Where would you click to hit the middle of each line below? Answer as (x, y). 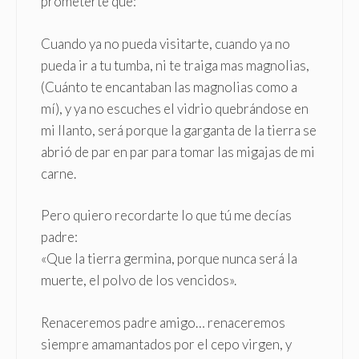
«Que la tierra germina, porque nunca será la (169, 259)
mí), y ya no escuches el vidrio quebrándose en (175, 108)
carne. (58, 173)
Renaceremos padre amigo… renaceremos (163, 322)
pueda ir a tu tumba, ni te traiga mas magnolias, (175, 65)
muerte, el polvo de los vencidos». (139, 280)
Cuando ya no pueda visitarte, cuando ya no (165, 43)
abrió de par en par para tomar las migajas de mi (178, 151)
